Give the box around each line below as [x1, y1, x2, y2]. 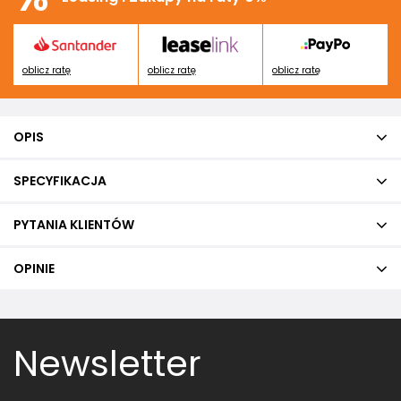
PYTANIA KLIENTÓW [13, 216, 134, 235]
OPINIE [13, 260, 55, 278]
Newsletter [13, 338, 201, 389]
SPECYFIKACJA [13, 172, 107, 191]
